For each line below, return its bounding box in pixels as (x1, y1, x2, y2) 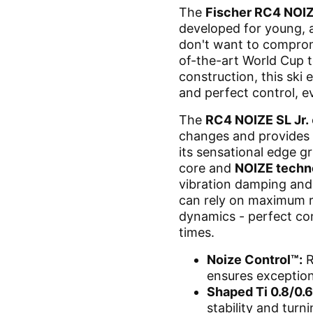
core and (179, 160, 231, 175)
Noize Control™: (207, 252, 303, 267)
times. (179, 224, 214, 240)
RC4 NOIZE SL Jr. (205, 112, 309, 127)
